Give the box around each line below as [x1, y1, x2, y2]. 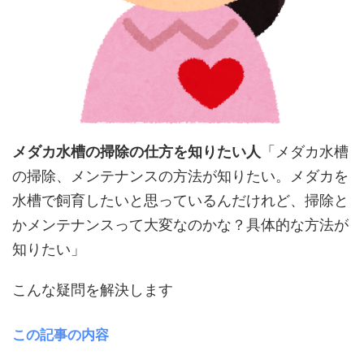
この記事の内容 [12, 326, 109, 343]
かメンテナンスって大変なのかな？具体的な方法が [12, 215, 349, 233]
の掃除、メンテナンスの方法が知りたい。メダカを [12, 167, 349, 184]
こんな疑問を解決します [12, 280, 173, 298]
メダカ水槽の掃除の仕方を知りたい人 [12, 142, 261, 160]
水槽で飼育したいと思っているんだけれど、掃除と [12, 191, 349, 209]
